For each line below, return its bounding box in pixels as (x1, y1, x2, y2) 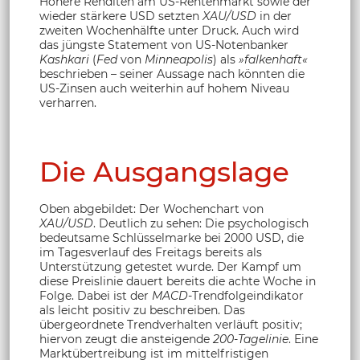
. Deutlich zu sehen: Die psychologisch (93, 216, 309, 231)
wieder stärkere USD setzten (39, 8, 202, 23)
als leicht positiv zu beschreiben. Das (39, 303, 245, 318)
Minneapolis (145, 51, 213, 67)
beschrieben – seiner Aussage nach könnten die (39, 66, 305, 81)
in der (256, 8, 292, 23)
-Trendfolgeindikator (188, 288, 304, 304)
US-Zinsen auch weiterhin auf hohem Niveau (39, 80, 289, 96)
